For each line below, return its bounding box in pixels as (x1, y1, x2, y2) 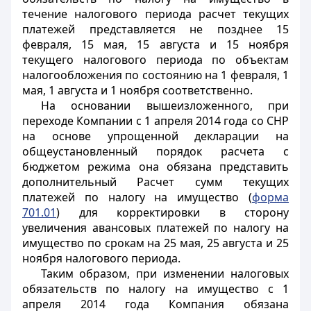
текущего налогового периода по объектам (22, 52, 289, 67)
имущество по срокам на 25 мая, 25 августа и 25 (22, 235, 289, 251)
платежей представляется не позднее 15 (22, 22, 289, 37)
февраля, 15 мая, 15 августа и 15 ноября (22, 37, 289, 52)
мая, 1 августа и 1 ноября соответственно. (22, 83, 253, 98)
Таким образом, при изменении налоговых (40, 266, 289, 281)
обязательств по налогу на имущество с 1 (22, 281, 289, 296)
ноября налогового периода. (22, 251, 180, 266)
